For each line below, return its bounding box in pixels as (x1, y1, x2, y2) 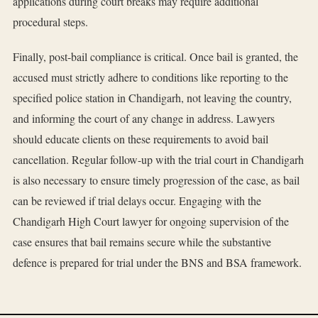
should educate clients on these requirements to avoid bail (13, 131, 268, 147)
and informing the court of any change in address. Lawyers (13, 111, 275, 126)
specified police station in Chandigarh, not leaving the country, (13, 90, 292, 106)
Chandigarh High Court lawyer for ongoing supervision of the (13, 214, 289, 229)
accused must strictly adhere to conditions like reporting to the (13, 70, 288, 85)
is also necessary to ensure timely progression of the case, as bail (13, 172, 300, 188)
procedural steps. (13, 14, 88, 30)
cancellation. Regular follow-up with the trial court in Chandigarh (13, 152, 304, 168)
